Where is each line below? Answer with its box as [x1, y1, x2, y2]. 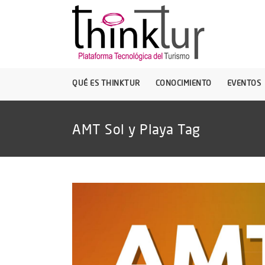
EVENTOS [227, 78, 261, 88]
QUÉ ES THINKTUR [72, 78, 140, 88]
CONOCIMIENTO [155, 78, 212, 88]
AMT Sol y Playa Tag [72, 120, 201, 137]
